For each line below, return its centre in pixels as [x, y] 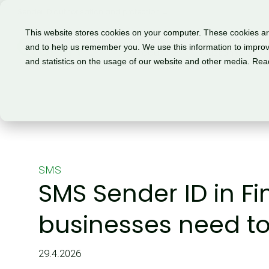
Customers [226, 53]
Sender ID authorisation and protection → [93, 12]
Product [151, 53]
